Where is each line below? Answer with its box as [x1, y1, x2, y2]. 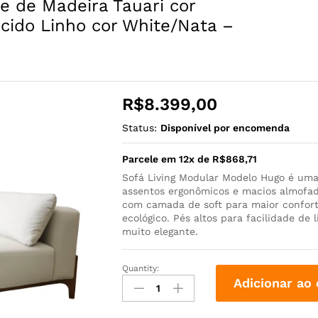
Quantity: [122, 263, 160, 273]
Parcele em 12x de [122, 153, 213, 165]
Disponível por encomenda [160, 121, 290, 133]
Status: [122, 121, 158, 133]
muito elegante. [122, 225, 199, 237]
